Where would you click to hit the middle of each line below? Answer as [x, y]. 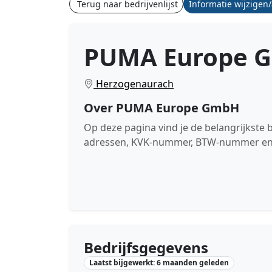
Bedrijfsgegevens [146, 247]
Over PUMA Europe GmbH [161, 108]
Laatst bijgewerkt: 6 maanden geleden [159, 263]
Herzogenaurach [134, 84]
